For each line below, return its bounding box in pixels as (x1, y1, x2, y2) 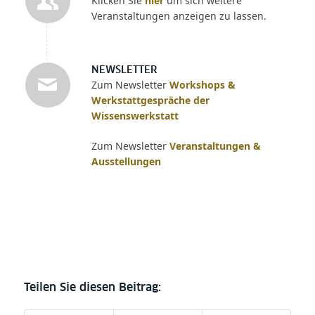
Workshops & (169, 78, 236, 92)
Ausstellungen (91, 155, 161, 169)
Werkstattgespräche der (91, 94, 210, 108)
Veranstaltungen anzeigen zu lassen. (91, 9, 266, 23)
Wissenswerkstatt (91, 109, 179, 123)
